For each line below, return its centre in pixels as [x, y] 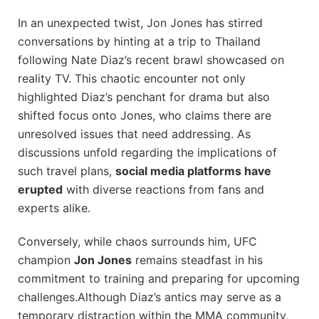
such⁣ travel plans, [67, 171]
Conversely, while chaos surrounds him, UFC [137, 241]
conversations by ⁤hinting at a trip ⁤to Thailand [139, 41]
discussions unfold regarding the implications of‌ [147, 152]
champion [46, 260]
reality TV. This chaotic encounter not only [132, 78]
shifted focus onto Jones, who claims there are [145, 115]
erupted [40, 189]
